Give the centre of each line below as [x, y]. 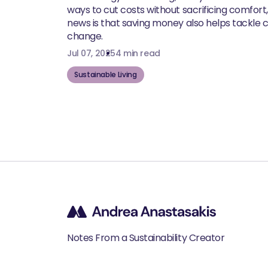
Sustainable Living [106, 74]
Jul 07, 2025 [91, 53]
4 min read [138, 53]
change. [85, 36]
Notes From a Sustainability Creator [146, 237]
